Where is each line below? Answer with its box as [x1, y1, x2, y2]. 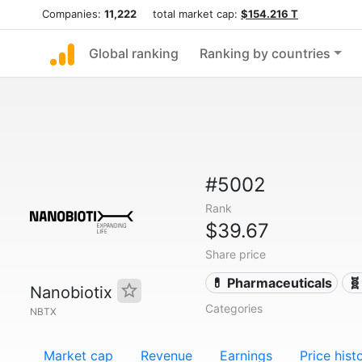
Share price [204, 247, 266, 261]
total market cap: [137, 7, 241, 20]
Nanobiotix [30, 283, 117, 302]
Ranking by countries [200, 45, 330, 61]
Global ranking [89, 45, 179, 61]
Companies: [42, 7, 104, 20]
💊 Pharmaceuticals [211, 275, 333, 291]
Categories [204, 301, 263, 315]
